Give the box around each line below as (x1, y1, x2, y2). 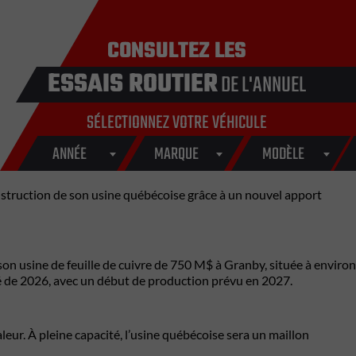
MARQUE (154, 141, 199, 168)
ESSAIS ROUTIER (47, 64, 218, 105)
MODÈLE (262, 141, 305, 168)
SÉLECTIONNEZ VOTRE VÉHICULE (86, 109, 267, 137)
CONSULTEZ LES (106, 34, 246, 68)
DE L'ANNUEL (217, 68, 306, 103)
